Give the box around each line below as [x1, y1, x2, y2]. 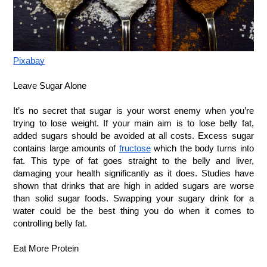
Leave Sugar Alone [13, 80, 87, 91]
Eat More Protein [13, 243, 79, 253]
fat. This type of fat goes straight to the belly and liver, [13, 156, 254, 166]
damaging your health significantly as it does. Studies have [13, 168, 254, 178]
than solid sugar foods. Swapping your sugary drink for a [13, 193, 254, 203]
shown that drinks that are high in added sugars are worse [13, 181, 254, 191]
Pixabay [13, 55, 45, 66]
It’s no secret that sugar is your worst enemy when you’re [13, 105, 254, 116]
